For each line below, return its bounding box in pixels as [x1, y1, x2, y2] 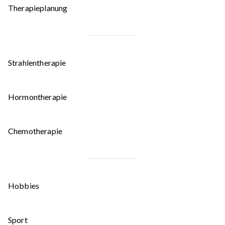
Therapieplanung [8, 3, 68, 13]
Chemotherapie [8, 126, 63, 136]
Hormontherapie [8, 91, 67, 101]
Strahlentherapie [8, 57, 66, 67]
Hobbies [8, 180, 40, 190]
